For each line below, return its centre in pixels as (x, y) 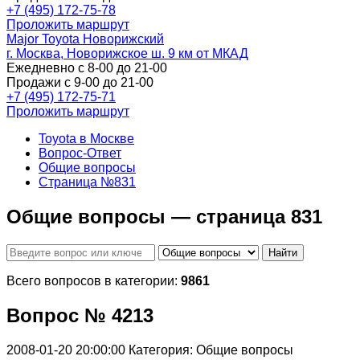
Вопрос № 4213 (80, 315)
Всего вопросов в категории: (94, 280)
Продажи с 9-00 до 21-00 (80, 82)
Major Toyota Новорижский (85, 39)
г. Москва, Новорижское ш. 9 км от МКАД (127, 53)
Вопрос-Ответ (80, 153)
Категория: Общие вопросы (211, 350)
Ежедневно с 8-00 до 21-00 (87, 68)
